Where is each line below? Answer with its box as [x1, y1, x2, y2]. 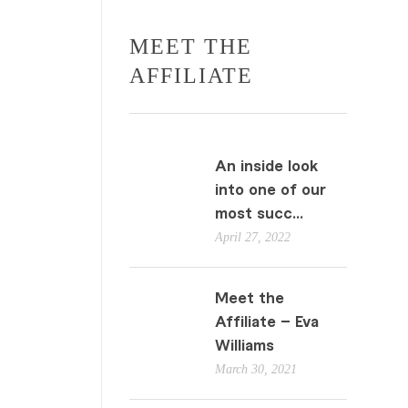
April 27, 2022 [215, 229, 291, 244]
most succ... [215, 207, 304, 222]
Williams [215, 339, 275, 354]
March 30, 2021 [215, 362, 298, 376]
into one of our [215, 183, 327, 199]
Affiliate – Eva [215, 315, 320, 331]
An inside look [215, 159, 319, 175]
